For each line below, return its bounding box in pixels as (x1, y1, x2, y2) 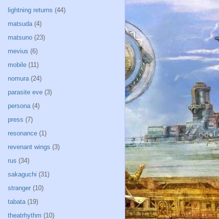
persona (8, 102, 30, 110)
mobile (8, 61, 26, 69)
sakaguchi (8, 171, 37, 178)
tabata (8, 198, 25, 206)
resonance (8, 130, 37, 137)
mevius (8, 47, 28, 55)
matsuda (8, 20, 32, 28)
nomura (8, 75, 29, 83)
